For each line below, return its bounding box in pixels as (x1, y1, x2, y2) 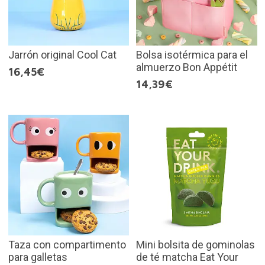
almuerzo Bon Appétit (136, 60, 237, 73)
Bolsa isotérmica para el (136, 48, 248, 61)
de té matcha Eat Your (136, 251, 238, 264)
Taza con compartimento (8, 238, 126, 251)
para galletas (8, 251, 67, 264)
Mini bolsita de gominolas (136, 238, 255, 251)
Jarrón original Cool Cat (8, 48, 117, 61)
